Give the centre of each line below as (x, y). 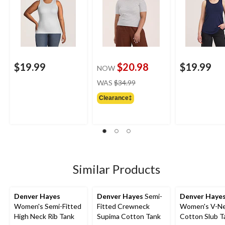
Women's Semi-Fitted (48, 206)
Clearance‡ (116, 98)
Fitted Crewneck (123, 206)
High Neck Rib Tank (44, 216)
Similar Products (117, 169)
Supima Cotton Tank (129, 216)
